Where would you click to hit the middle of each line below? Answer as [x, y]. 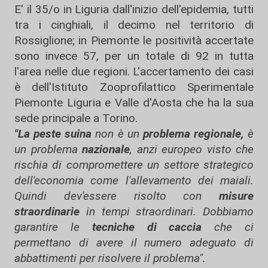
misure [236, 196]
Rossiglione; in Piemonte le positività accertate [134, 40]
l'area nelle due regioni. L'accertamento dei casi [134, 71]
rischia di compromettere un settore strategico [134, 165]
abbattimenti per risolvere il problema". [110, 258]
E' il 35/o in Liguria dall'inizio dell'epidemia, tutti [134, 9]
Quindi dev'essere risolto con [117, 196]
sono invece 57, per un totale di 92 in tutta [134, 56]
